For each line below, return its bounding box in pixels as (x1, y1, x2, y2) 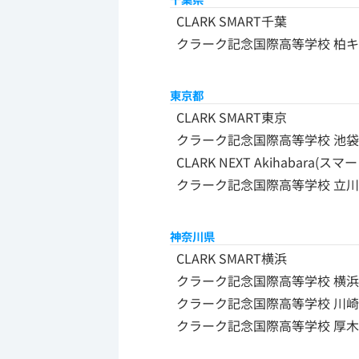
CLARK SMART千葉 (176, 10, 287, 30)
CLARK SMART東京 (176, 107, 287, 127)
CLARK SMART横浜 (176, 248, 287, 268)
